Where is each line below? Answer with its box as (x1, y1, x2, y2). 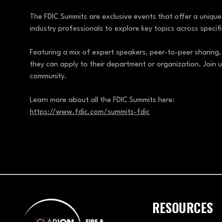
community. (30, 73, 72, 81)
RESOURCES (152, 198, 214, 217)
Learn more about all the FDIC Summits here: (30, 97, 176, 105)
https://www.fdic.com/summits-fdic (30, 109, 150, 116)
